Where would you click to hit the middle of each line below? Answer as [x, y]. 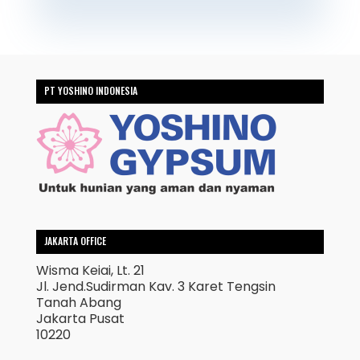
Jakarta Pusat [80, 319]
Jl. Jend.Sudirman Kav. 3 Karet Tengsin [155, 286]
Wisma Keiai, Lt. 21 [90, 270]
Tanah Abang [78, 303]
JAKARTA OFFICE [75, 241]
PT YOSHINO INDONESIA [90, 90]
